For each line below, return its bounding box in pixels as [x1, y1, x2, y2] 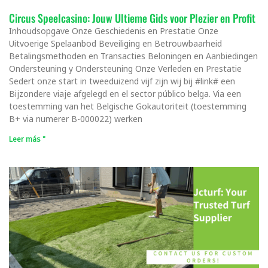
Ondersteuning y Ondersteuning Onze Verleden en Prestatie [9, 62, 242, 74]
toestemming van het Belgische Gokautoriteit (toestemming [9, 100, 246, 112]
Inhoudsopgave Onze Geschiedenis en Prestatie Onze [9, 25, 218, 36]
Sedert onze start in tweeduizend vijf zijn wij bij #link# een [9, 75, 235, 87]
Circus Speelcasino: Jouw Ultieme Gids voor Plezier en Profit [9, 10, 255, 26]
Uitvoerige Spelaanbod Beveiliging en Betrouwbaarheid [9, 37, 222, 49]
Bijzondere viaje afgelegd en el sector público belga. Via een [9, 87, 241, 99]
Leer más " [9, 133, 45, 144]
